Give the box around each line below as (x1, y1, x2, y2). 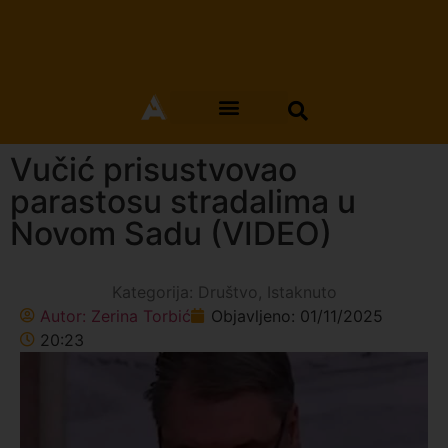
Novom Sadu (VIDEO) (10, 213, 332, 253)
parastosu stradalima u (10, 181, 356, 221)
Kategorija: (111, 281, 198, 302)
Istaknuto (266, 281, 337, 302)
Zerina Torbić (91, 305, 191, 326)
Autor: (40, 305, 91, 326)
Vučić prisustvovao (10, 149, 297, 189)
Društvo (197, 281, 258, 302)
